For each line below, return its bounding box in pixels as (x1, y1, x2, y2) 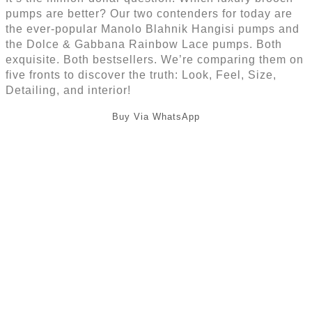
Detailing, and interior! (6, 84, 131, 97)
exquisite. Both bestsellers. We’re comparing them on (6, 54, 304, 66)
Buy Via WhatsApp (112, 111, 200, 123)
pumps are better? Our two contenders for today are (6, 8, 292, 20)
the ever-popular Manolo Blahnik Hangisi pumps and (6, 23, 299, 36)
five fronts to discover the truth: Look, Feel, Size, (6, 69, 276, 81)
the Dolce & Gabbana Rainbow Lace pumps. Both (6, 38, 282, 51)
